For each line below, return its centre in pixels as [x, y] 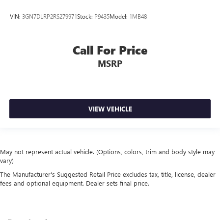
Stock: [86, 16]
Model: [119, 16]
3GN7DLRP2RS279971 [50, 16]
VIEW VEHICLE [110, 109]
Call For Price [110, 50]
